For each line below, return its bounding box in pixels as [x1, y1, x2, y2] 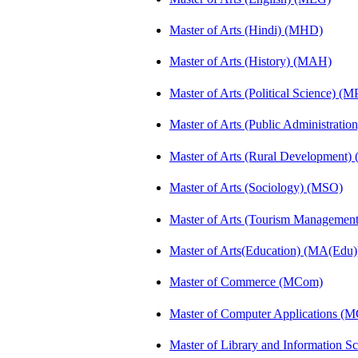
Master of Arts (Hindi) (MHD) [169, 22, 323, 37]
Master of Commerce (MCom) [169, 275, 323, 289]
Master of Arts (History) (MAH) [169, 54, 332, 69]
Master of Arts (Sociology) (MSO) [169, 181, 343, 195]
